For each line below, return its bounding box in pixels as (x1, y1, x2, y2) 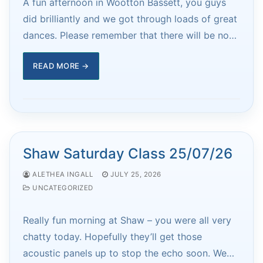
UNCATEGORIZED (30, 183, 93, 192)
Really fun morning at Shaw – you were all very (23, 214, 231, 226)
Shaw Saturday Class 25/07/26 (23, 144, 232, 162)
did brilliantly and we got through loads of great (23, 12, 237, 25)
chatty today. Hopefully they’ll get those (23, 230, 202, 242)
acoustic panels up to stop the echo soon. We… (23, 247, 234, 259)
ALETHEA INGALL (30, 170, 93, 178)
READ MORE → (33, 60, 89, 70)
